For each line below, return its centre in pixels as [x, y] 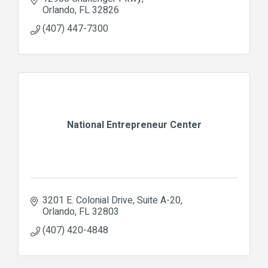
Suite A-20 [159, 200]
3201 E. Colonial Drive [88, 200]
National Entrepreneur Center [134, 125]
